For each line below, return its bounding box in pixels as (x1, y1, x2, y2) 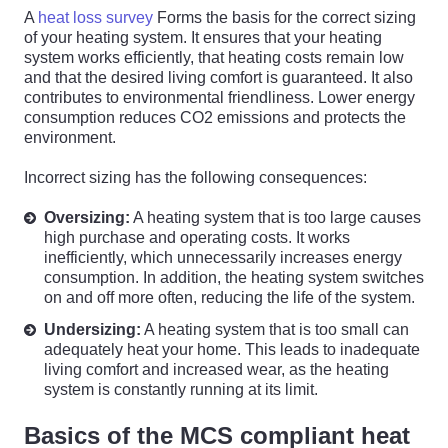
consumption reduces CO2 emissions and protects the (24, 109, 406, 126)
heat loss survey (38, 9, 157, 26)
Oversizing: (44, 209, 130, 226)
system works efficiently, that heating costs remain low (24, 49, 404, 66)
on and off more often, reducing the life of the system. (44, 289, 415, 306)
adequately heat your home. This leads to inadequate (44, 341, 420, 358)
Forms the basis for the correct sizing (157, 9, 416, 26)
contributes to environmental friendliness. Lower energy (24, 89, 415, 106)
